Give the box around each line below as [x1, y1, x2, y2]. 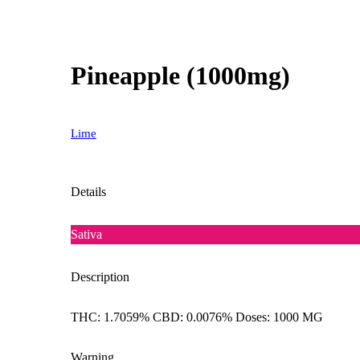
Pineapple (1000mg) [71, 61, 290, 91]
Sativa [71, 227, 102, 241]
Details [71, 184, 106, 198]
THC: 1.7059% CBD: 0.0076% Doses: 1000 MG [71, 309, 323, 324]
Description [71, 269, 129, 284]
